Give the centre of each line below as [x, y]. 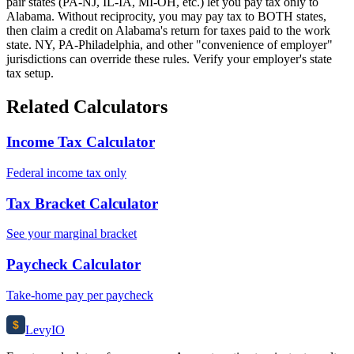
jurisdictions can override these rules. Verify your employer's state [169, 59]
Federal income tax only [66, 172]
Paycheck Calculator [73, 265]
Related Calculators [87, 107]
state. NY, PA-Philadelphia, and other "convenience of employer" [169, 45]
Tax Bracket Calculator [82, 203]
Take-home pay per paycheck [80, 295]
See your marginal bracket [72, 234]
